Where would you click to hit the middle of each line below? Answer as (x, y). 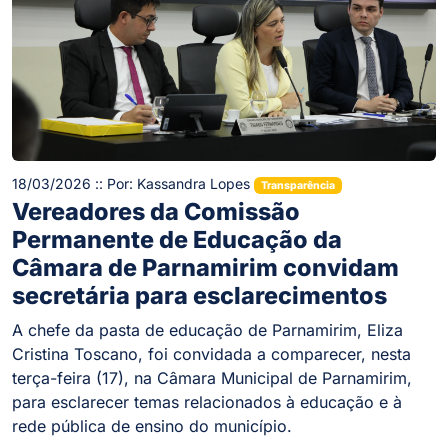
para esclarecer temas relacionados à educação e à (207, 402)
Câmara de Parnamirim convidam (205, 268)
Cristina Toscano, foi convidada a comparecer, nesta (211, 354)
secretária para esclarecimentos (199, 296)
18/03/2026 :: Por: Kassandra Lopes (133, 183)
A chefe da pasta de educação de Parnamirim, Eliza (207, 330)
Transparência (297, 185)
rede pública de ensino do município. (152, 426)
